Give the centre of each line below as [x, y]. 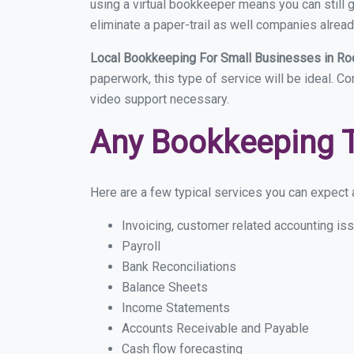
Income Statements [176, 308]
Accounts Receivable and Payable [215, 328]
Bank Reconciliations [179, 267]
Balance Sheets [165, 287]
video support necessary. [160, 99]
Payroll [141, 246]
